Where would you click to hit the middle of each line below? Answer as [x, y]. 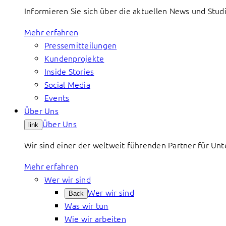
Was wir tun [87, 205]
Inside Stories [69, 71]
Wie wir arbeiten [95, 218]
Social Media [67, 84]
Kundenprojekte [74, 58]
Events [57, 97]
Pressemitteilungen [81, 45]
